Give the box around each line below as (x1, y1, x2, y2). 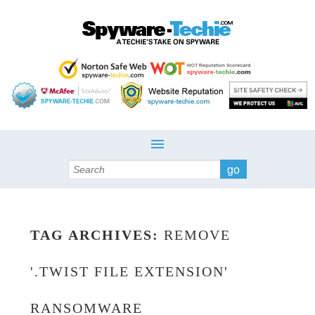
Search (68, 162, 97, 172)
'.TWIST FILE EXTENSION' (30, 264, 229, 279)
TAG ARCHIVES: (30, 227, 164, 243)
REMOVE (163, 227, 231, 243)
